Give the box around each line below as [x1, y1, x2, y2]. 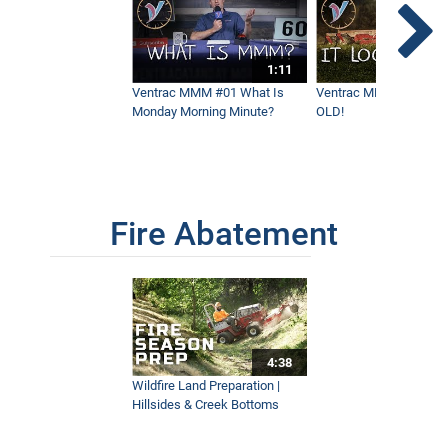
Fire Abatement [110, 214, 338, 253]
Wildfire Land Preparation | [132, 378, 281, 394]
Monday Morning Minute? [132, 103, 275, 119]
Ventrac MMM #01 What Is [132, 84, 285, 100]
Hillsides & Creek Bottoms [132, 397, 280, 413]
